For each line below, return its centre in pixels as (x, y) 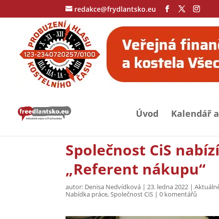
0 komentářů (178, 194)
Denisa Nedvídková (113, 187)
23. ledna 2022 (168, 187)
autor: (75, 187)
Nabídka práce (87, 194)
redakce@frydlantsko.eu (115, 9)
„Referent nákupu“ (136, 169)
